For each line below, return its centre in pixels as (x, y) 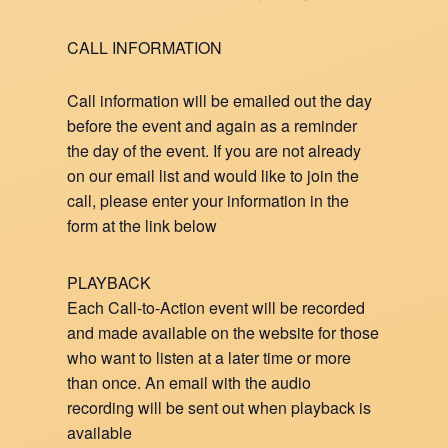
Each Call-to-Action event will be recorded (216, 307)
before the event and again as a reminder (212, 125)
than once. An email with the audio (189, 382)
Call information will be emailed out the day (220, 100)
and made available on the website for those (223, 332)
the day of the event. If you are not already (214, 150)
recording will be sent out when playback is (219, 407)
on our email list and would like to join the (213, 175)
